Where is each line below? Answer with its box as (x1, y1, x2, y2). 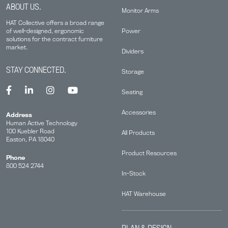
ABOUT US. (6, 1, 41, 12)
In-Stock (122, 169, 146, 177)
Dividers (122, 47, 144, 55)
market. (6, 43, 27, 51)
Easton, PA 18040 (6, 135, 54, 143)
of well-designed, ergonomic (6, 26, 84, 35)
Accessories (122, 108, 156, 116)
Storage (122, 67, 144, 75)
